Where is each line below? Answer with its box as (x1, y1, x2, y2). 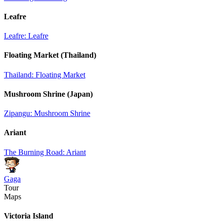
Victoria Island (4, 211, 53, 220)
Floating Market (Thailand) (4, 51, 96, 60)
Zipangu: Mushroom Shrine (4, 109, 90, 118)
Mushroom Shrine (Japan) (4, 89, 93, 98)
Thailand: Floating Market (4, 70, 85, 79)
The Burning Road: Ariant (4, 147, 86, 156)
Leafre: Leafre (4, 32, 48, 40)
